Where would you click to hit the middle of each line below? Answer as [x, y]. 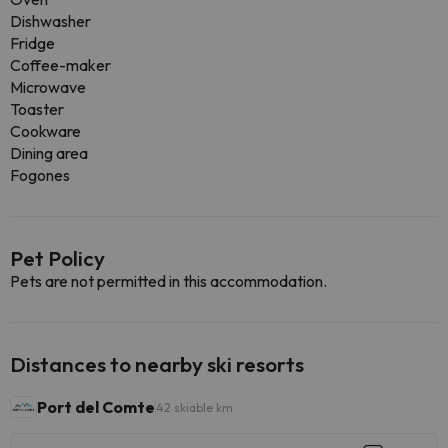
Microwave [48, 87]
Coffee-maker [60, 65]
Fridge [32, 43]
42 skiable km [194, 407]
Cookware [45, 131]
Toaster [37, 109]
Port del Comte [96, 407]
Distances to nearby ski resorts [157, 364]
